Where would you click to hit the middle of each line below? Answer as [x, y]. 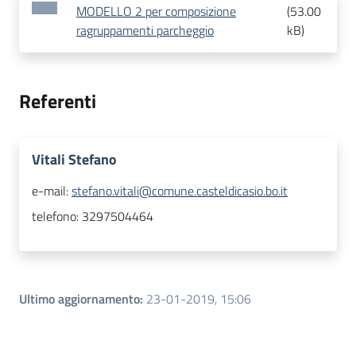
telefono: [57, 217]
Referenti [58, 101]
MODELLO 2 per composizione [156, 12]
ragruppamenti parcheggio [145, 31]
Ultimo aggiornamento [79, 299]
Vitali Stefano [74, 160]
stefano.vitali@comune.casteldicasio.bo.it [180, 191]
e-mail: [52, 191]
